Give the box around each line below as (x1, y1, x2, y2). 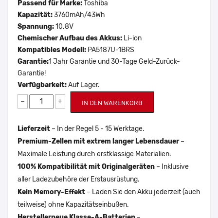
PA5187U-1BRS (86, 45, 134, 54)
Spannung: (18, 22, 55, 31)
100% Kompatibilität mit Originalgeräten (18, 162, 155, 171)
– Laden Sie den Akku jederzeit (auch (85, 187, 200, 196)
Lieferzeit (18, 124, 50, 133)
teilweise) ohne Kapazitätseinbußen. (18, 200, 129, 209)
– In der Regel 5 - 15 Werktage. (50, 124, 145, 133)
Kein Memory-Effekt (18, 187, 85, 196)
